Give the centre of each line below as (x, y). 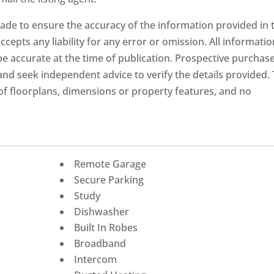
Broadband (100, 243)
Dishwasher (102, 211)
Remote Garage (110, 164)
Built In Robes (106, 227)
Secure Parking (109, 180)
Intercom (96, 259)
